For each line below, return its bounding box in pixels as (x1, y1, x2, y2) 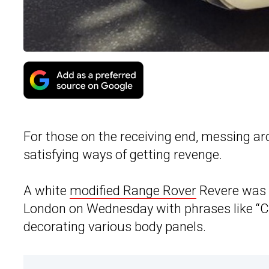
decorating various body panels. (23, 219, 206, 235)
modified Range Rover (70, 183, 196, 199)
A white (23, 183, 70, 199)
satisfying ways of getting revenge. (23, 147, 222, 163)
